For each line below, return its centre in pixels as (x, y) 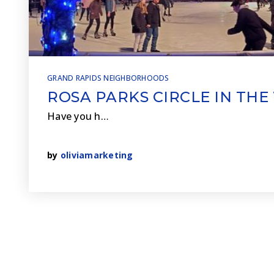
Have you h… (78, 116)
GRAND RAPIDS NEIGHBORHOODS (108, 78)
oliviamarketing (97, 155)
